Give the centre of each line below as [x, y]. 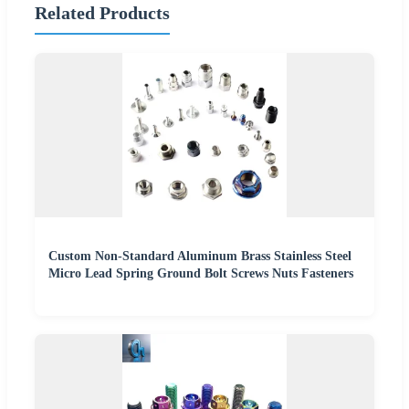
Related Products [102, 12]
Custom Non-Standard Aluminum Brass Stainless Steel [200, 257]
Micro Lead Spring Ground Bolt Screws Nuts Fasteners [201, 274]
